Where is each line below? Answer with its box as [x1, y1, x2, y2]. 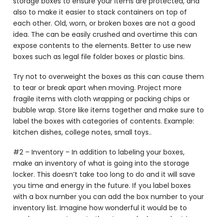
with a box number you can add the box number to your [13, 192, 204, 202]
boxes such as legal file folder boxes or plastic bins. [13, 51, 185, 62]
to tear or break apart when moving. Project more [13, 83, 182, 93]
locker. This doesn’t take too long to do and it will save [13, 170, 195, 180]
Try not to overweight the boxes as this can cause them [13, 72, 204, 82]
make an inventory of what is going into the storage [13, 158, 189, 169]
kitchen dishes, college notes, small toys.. [13, 127, 152, 138]
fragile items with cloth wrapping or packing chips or [13, 94, 190, 104]
